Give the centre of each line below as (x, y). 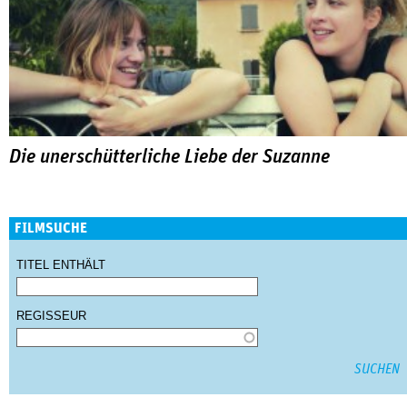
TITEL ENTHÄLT (61, 265)
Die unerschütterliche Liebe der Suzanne (169, 158)
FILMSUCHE (51, 228)
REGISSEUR (51, 316)
